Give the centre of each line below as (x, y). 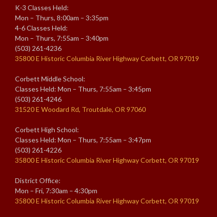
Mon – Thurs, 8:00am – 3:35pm (62, 18)
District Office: (38, 181)
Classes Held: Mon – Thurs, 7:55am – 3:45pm (83, 89)
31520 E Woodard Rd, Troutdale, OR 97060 (80, 109)
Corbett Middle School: (50, 79)
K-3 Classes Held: (42, 8)
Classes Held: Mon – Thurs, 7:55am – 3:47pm (83, 140)
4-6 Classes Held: (41, 28)
